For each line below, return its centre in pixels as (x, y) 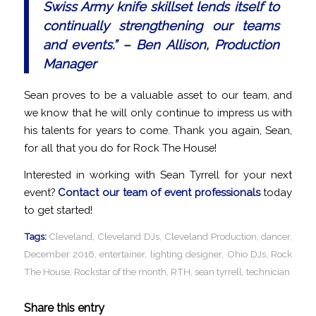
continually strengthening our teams (161, 26)
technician (268, 271)
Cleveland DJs (129, 236)
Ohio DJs (247, 254)
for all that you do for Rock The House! (120, 148)
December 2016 (59, 254)
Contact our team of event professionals (159, 193)
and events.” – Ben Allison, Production (161, 45)
